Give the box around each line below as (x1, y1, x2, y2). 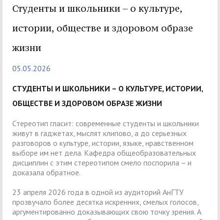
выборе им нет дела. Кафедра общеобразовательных (12, 148, 196, 158)
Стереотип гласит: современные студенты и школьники (12, 118, 199, 129)
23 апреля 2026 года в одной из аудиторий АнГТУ (12, 187, 184, 197)
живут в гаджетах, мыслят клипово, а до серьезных (12, 128, 187, 138)
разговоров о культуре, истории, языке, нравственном (12, 138, 193, 148)
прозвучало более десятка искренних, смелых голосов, (12, 197, 198, 207)
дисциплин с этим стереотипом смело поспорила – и (12, 158, 192, 168)
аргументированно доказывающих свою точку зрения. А (12, 207, 201, 217)
